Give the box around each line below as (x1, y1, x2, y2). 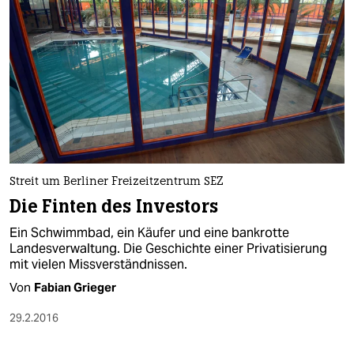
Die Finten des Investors (9, 194, 218, 218)
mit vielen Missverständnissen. (9, 255, 187, 273)
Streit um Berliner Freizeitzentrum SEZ (9, 175, 224, 188)
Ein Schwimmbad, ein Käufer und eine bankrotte (9, 224, 289, 241)
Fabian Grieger (34, 279, 116, 295)
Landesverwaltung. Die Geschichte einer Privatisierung (9, 239, 327, 257)
